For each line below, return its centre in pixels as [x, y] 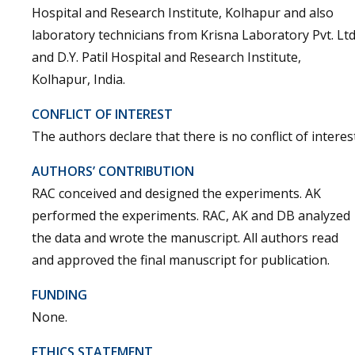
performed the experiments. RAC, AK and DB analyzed [191, 216]
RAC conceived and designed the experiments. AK [176, 193]
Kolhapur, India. [78, 79]
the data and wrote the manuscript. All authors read [185, 238]
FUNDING [59, 295]
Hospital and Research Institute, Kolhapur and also [183, 13]
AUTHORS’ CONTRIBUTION [113, 171]
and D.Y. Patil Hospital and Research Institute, [166, 57]
